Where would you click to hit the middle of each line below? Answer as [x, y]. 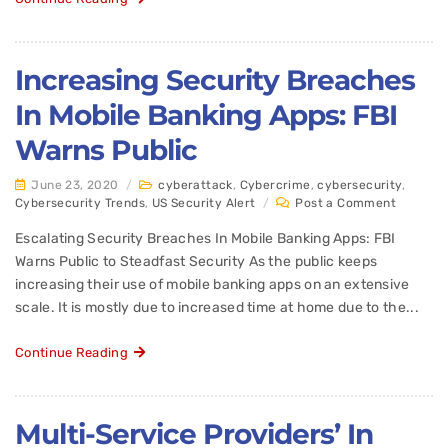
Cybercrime [275, 185]
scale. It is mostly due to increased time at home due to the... [217, 308]
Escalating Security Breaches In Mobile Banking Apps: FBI [205, 239]
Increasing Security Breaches [215, 80]
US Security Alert [203, 203]
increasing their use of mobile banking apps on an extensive [212, 285]
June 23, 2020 [75, 185]
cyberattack [195, 185]
